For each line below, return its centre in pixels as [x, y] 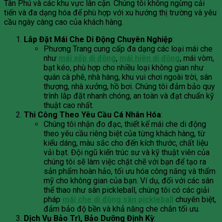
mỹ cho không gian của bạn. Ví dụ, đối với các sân [129, 181]
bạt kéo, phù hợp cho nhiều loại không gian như [124, 68]
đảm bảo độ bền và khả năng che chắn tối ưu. [122, 209]
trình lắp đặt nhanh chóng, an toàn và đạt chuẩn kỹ [129, 96]
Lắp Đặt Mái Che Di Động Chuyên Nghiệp [98, 40]
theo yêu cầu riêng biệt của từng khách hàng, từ [124, 134]
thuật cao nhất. [69, 106]
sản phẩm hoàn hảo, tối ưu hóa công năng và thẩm [130, 171]
